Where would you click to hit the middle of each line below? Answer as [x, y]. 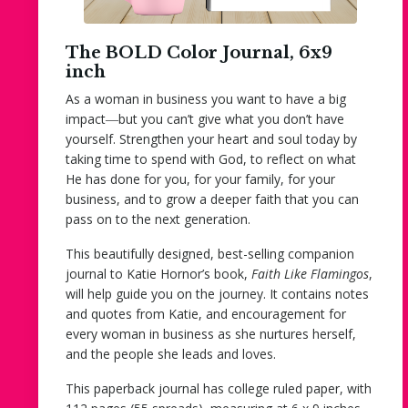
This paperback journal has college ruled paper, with [219, 388]
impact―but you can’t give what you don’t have [205, 118]
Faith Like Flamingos [310, 273]
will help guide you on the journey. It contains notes [217, 293]
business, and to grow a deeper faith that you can [212, 199]
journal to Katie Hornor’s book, [158, 273]
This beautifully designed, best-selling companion [210, 253]
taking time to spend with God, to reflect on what [211, 158]
